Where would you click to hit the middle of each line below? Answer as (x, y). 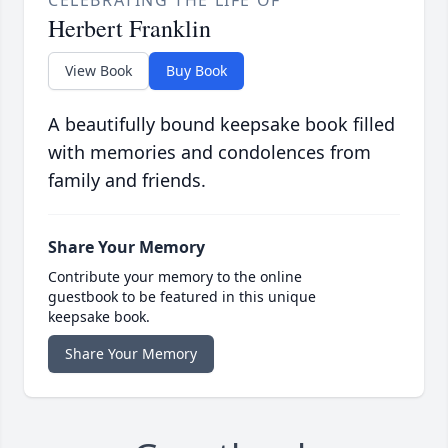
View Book (98, 71)
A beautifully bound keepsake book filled (221, 124)
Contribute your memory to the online (175, 277)
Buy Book (196, 71)
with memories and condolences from (209, 152)
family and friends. (127, 180)
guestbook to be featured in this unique (182, 297)
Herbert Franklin (129, 28)
